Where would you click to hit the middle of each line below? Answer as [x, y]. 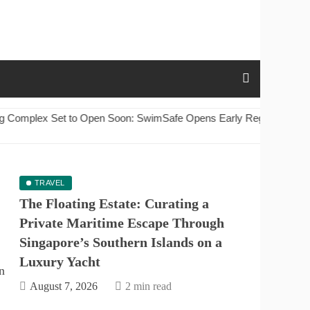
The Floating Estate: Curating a [114, 203]
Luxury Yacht [60, 261]
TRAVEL [49, 182]
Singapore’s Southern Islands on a [121, 242]
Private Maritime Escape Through [122, 222]
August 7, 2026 [64, 286]
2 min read [148, 286]
